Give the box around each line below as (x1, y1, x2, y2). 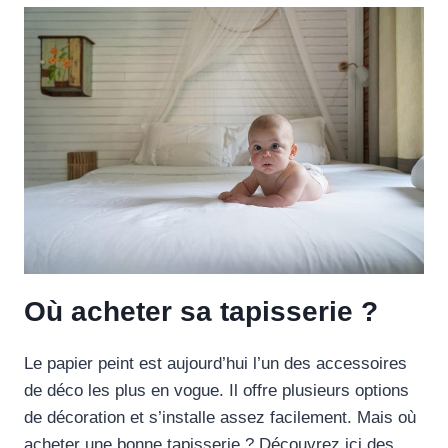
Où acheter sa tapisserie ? (24, 296, 378, 328)
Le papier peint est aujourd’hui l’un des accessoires (24, 354, 407, 374)
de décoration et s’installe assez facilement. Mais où (24, 408, 416, 428)
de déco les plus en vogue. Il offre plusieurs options (24, 381, 409, 401)
